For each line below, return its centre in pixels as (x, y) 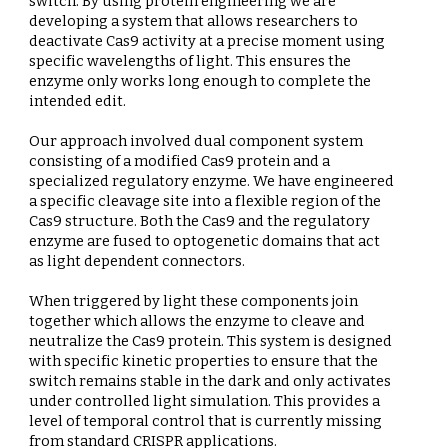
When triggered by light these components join (194, 300)
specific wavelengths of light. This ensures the (190, 60)
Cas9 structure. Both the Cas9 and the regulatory (200, 220)
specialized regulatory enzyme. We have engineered (212, 180)
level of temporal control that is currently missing (206, 420)
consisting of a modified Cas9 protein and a (180, 160)
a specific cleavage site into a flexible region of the (205, 200)
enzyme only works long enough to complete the (200, 80)
